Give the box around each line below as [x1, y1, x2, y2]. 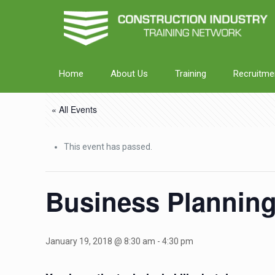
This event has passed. [64, 142, 153, 152]
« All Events [52, 103, 98, 115]
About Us [110, 68, 149, 79]
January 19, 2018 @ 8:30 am [45, 236, 156, 246]
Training [175, 68, 207, 79]
